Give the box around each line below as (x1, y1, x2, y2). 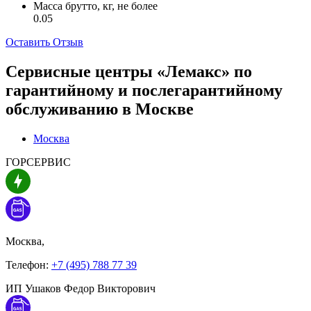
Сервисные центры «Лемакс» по (6, 62, 252, 81)
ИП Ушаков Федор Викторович (6, 282, 155, 294)
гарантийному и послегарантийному (6, 81, 283, 99)
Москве (135, 99, 194, 118)
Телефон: (6, 258, 51, 271)
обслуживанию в (6, 99, 135, 118)
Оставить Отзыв (6, 36, 83, 49)
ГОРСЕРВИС (6, 155, 71, 168)
